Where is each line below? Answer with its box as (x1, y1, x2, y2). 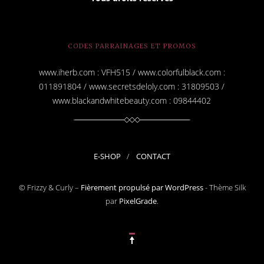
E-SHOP (94, 151, 121, 162)
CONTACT (136, 151, 170, 162)
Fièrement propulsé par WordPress (80, 181, 203, 193)
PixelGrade (119, 195, 157, 206)
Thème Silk (209, 181, 246, 193)
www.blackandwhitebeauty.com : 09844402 (52, 95, 212, 107)
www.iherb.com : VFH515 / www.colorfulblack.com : (38, 67, 225, 78)
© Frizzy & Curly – (18, 181, 81, 193)
